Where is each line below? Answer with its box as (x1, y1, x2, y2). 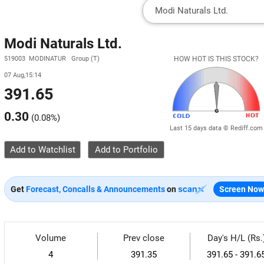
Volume (35, 233, 67, 243)
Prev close (123, 233, 164, 243)
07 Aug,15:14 (4, 71, 41, 79)
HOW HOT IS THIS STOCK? (174, 55, 259, 63)
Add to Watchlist (9, 144, 75, 155)
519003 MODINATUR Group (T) (4, 55, 100, 62)
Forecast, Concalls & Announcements (26, 184, 165, 194)
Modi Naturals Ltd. (4, 35, 122, 52)
